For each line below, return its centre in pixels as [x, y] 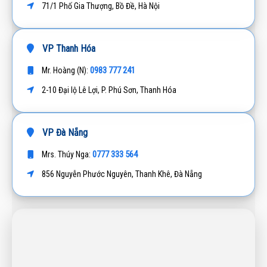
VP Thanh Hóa [68, 48]
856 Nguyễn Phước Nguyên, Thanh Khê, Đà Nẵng [121, 174]
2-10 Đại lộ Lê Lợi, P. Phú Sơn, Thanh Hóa [108, 90]
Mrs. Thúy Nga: [66, 154]
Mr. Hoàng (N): [65, 70]
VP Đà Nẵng [64, 132]
